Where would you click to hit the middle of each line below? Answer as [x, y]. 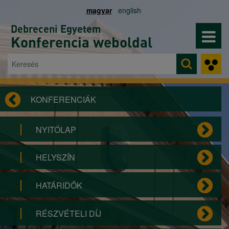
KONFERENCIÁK [63, 99]
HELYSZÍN [55, 157]
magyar [99, 10]
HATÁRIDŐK [59, 186]
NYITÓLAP [56, 129]
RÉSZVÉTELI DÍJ [68, 213]
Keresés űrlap [55, 72]
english [129, 10]
